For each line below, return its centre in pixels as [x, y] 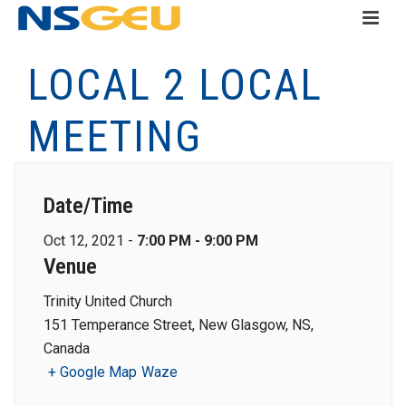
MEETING [115, 136]
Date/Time [88, 206]
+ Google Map [92, 372]
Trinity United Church [108, 301]
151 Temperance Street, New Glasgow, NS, [179, 325]
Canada [67, 348]
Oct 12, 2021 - [90, 241]
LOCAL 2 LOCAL [175, 85]
